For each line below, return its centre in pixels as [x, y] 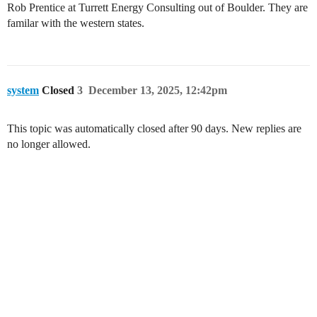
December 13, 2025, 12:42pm [158, 90]
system [23, 90]
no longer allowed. [49, 144]
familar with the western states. [76, 23]
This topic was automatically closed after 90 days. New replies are [154, 128]
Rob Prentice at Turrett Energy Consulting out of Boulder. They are [157, 7]
